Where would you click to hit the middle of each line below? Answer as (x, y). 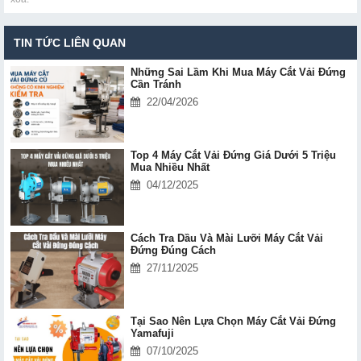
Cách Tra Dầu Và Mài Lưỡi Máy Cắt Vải (226, 238)
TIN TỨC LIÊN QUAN (70, 42)
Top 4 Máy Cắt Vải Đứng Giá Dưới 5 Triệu (233, 155)
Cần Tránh (156, 84)
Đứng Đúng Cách (173, 250)
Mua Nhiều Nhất (170, 167)
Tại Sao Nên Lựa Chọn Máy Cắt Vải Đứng (233, 321)
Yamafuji (152, 333)
